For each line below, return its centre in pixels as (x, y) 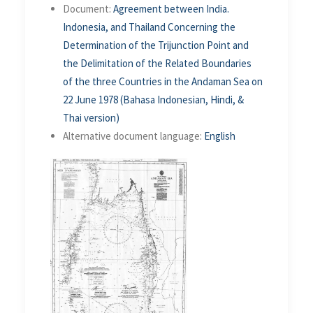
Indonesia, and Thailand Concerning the (149, 27)
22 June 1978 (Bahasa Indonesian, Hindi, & (153, 99)
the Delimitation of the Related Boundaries (157, 63)
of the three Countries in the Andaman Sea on (163, 81)
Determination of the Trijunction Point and (156, 45)
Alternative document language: (133, 136)
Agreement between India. (171, 8)
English (220, 136)
